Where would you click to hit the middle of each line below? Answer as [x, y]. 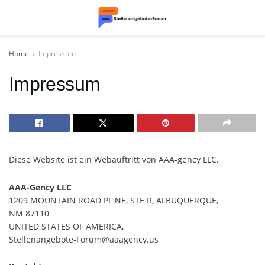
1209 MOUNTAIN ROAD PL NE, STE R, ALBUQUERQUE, [114, 200]
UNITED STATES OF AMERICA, [67, 226]
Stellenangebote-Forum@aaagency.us [84, 239]
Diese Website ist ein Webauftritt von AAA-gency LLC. [114, 160]
